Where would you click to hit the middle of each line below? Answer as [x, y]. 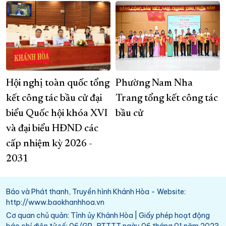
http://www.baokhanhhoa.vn [55, 203]
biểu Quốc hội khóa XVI [57, 114]
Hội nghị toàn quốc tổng [58, 83]
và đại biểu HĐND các [52, 129]
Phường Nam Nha [154, 83]
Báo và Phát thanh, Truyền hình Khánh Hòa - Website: [96, 192]
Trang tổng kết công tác [167, 99]
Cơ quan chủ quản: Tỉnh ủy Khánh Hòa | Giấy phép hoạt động [108, 216]
